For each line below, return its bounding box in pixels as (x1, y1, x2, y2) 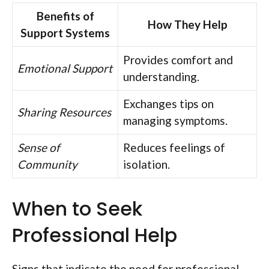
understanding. (123, 70, 199, 84)
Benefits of (36, 9, 94, 23)
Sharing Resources (17, 105, 111, 119)
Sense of (17, 141, 59, 155)
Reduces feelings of (123, 141, 225, 155)
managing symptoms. (123, 113, 228, 128)
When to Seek (12, 195, 142, 222)
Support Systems (20, 26, 110, 40)
